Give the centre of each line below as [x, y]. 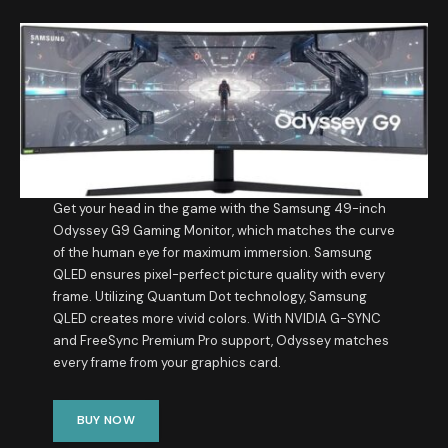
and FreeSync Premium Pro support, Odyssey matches [220, 340]
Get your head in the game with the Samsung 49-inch [219, 208]
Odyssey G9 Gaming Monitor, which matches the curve [223, 230]
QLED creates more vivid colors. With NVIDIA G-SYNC [216, 318]
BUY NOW [106, 420]
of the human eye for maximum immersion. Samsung [212, 252]
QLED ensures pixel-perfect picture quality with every [218, 274]
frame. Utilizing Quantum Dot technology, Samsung [209, 296]
